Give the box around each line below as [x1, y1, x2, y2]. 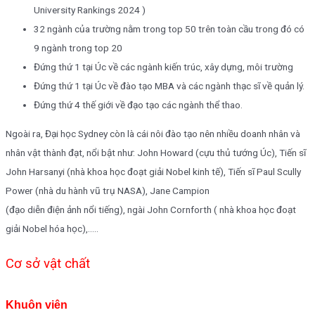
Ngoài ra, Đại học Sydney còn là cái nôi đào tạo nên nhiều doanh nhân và [6, 127, 300, 139]
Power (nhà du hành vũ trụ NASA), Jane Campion [6, 184, 210, 196]
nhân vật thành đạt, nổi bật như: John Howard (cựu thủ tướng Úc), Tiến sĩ [6, 146, 306, 158]
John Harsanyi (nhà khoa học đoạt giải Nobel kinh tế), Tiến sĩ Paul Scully [6, 165, 301, 177]
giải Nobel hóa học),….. [6, 222, 98, 234]
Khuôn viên [6, 299, 67, 311]
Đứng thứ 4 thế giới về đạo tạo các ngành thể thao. [34, 99, 243, 111]
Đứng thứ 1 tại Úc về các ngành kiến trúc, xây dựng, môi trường [34, 61, 293, 73]
